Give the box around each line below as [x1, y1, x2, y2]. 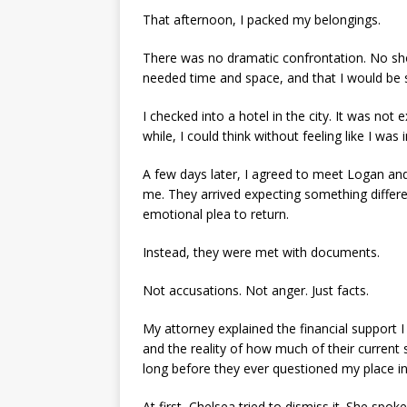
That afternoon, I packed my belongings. [143, 10, 381, 28]
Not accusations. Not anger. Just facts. [143, 281, 369, 299]
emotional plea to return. [143, 204, 289, 223]
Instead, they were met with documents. [143, 243, 380, 261]
